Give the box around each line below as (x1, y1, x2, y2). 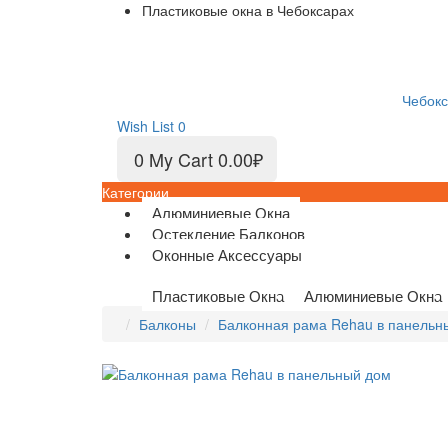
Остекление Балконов (152, 223, 305, 244)
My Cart (144, 146, 218, 172)
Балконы (139, 314, 196, 334)
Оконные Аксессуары (152, 244, 302, 265)
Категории (102, 182, 169, 202)
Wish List (117, 116, 174, 136)
